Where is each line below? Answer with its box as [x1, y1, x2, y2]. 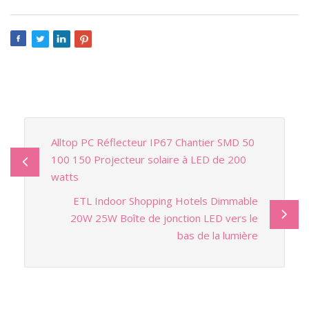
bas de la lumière [177, 228, 259, 242]
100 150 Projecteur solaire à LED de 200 [50, 152, 246, 166]
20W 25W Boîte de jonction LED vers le [70, 210, 259, 225]
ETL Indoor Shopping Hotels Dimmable [73, 193, 259, 208]
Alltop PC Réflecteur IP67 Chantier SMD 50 [50, 134, 255, 149]
